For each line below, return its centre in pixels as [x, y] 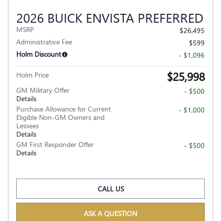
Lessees [28, 125]
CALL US [110, 189]
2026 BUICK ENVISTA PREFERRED [110, 17]
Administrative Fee [44, 41]
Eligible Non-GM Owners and [60, 117]
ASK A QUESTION [110, 213]
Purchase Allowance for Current [64, 109]
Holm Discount [39, 54]
